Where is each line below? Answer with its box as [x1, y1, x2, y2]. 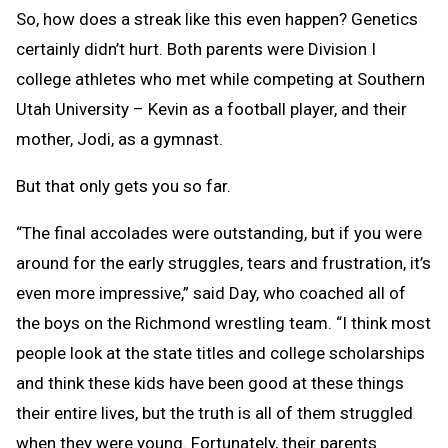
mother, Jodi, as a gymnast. [16, 128, 223, 149]
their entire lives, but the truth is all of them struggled [16, 402, 413, 423]
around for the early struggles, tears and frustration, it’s [16, 252, 431, 273]
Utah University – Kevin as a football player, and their [16, 98, 407, 119]
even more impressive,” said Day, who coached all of [16, 282, 406, 303]
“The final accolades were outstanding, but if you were [16, 222, 422, 243]
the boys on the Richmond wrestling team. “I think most [16, 312, 431, 333]
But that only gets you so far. [16, 175, 231, 196]
